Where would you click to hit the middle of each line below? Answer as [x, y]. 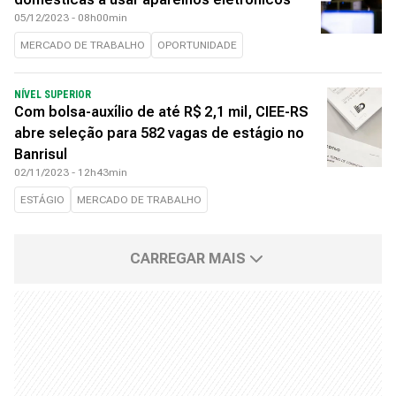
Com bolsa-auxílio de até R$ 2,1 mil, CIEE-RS [161, 112]
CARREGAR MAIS [187, 259]
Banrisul [41, 154]
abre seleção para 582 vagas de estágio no [159, 133]
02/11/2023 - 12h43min [71, 172]
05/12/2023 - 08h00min [71, 18]
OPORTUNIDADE [197, 45]
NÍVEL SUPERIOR [53, 95]
